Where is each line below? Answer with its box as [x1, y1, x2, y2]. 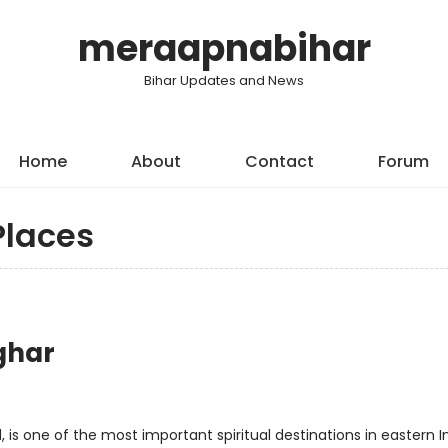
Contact [245, 150, 314, 173]
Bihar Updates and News [144, 71, 304, 90]
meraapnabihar [77, 23, 371, 74]
